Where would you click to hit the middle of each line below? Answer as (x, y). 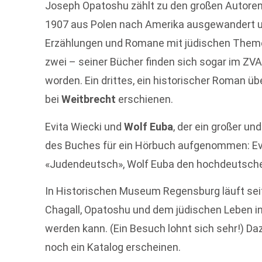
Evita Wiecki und (85, 126)
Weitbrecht (90, 99)
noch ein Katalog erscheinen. (113, 247)
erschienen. (146, 99)
